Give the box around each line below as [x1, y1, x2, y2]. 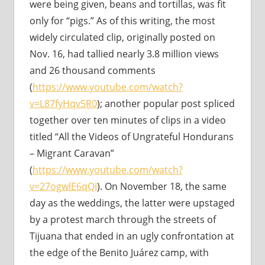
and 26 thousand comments [29, 64, 156, 77]
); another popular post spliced [96, 97, 235, 111]
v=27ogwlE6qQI [29, 180, 97, 193]
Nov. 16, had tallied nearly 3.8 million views [29, 47, 219, 61]
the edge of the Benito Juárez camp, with [29, 246, 209, 260]
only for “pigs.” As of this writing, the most [29, 14, 215, 28]
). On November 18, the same [96, 180, 227, 193]
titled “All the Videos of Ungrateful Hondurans [29, 130, 234, 144]
